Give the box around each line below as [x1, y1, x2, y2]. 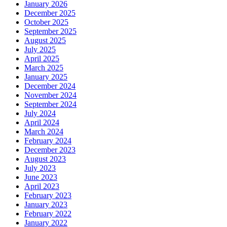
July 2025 [24, 45, 56, 54]
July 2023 [24, 164, 56, 173]
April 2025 [24, 54, 59, 63]
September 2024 [24, 100, 77, 109]
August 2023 [24, 155, 66, 164]
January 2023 [24, 200, 67, 209]
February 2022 [24, 209, 71, 218]
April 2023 [24, 182, 59, 191]
